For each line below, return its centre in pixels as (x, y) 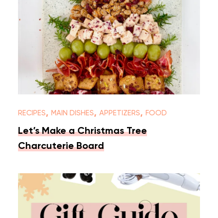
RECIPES (32, 113)
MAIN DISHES (73, 113)
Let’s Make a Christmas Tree (83, 131)
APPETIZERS (120, 113)
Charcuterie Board (61, 146)
